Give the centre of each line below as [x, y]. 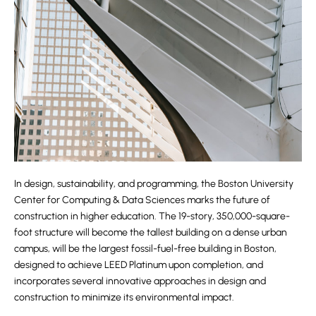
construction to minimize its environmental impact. [124, 297]
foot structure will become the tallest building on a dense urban [151, 232]
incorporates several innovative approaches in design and [140, 281]
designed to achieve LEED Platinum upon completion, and [139, 265]
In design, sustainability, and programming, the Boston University [154, 183]
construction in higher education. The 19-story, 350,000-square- [152, 216]
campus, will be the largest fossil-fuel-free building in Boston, [145, 248]
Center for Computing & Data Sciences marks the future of [142, 200]
